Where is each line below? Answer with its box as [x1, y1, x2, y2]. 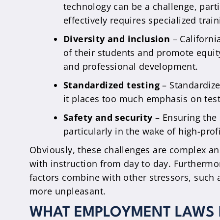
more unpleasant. [29, 185, 106, 197]
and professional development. [63, 60, 198, 72]
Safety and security [63, 111, 153, 123]
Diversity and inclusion [63, 33, 170, 45]
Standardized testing [63, 79, 160, 91]
